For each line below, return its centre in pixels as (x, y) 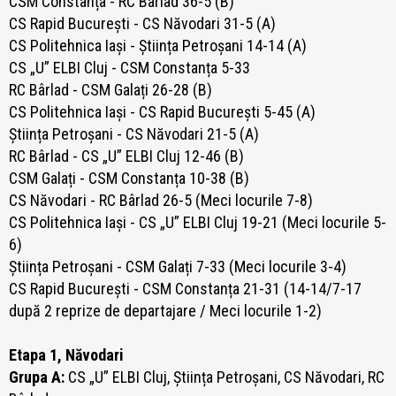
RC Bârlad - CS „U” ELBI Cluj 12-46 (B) (126, 156)
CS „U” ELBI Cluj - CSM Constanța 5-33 (131, 68)
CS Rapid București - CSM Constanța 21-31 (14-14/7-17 (185, 289)
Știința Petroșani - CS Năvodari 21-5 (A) (136, 134)
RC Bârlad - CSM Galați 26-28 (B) (110, 90)
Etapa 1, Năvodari (66, 355)
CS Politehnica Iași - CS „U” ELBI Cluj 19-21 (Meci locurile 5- (198, 223)
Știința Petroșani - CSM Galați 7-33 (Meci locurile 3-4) (179, 267)
